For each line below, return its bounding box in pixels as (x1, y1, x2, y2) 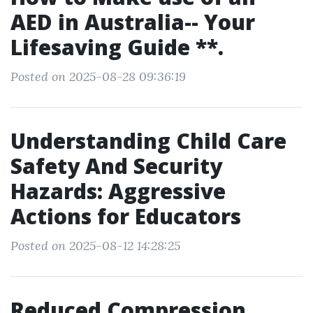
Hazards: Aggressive (10, 177, 226, 205)
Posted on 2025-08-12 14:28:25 (10, 238, 180, 254)
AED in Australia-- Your (10, 8, 255, 36)
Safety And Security (10, 152, 222, 180)
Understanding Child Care (10, 126, 286, 155)
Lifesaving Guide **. (10, 33, 224, 61)
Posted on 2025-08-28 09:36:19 (10, 68, 186, 85)
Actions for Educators (10, 202, 241, 231)
